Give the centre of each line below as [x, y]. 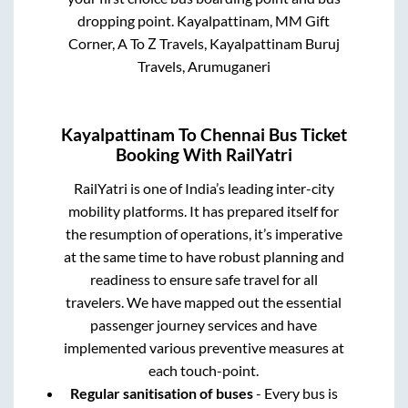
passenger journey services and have [204, 325]
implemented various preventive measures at [204, 348]
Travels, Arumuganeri [204, 66]
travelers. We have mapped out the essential [204, 302]
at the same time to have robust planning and [204, 257]
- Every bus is [295, 393]
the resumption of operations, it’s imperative [204, 234]
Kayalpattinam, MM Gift [254, 20]
